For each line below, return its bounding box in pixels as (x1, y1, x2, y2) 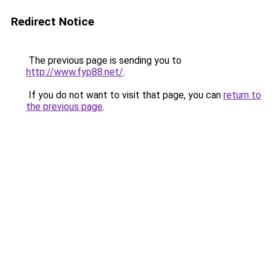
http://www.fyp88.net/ (26, 66, 123, 78)
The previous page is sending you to (26, 55, 182, 66)
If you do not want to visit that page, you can (26, 89, 223, 101)
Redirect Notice (11, 15, 94, 29)
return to (223, 89, 261, 101)
